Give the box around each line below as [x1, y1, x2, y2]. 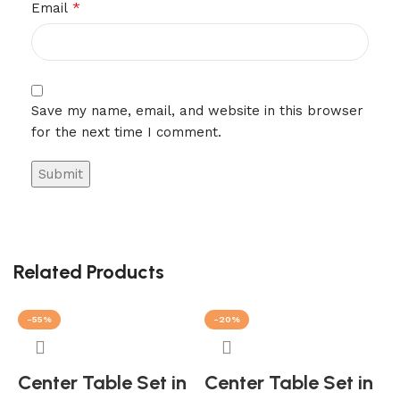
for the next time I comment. [31, 124, 221, 140]
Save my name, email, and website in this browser [31, 103, 363, 119]
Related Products [13, 260, 164, 284]
